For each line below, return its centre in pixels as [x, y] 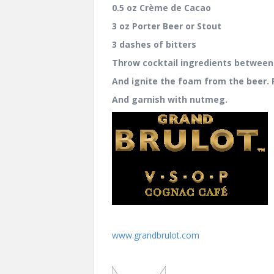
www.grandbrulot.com [156, 235]
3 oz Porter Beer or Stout [167, 26]
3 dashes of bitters [154, 44]
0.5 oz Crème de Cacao [161, 7]
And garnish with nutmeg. [170, 99]
